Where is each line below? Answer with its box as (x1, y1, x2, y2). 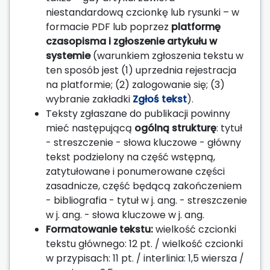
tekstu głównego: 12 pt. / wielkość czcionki (46, 236, 243, 251)
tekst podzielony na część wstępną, (46, 149, 215, 164)
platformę (171, 19, 221, 34)
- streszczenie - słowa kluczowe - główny (46, 135, 241, 149)
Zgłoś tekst (133, 92, 187, 106)
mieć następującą (46, 121, 134, 135)
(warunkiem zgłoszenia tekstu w (90, 48, 243, 63)
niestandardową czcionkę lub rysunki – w (46, 5, 239, 19)
